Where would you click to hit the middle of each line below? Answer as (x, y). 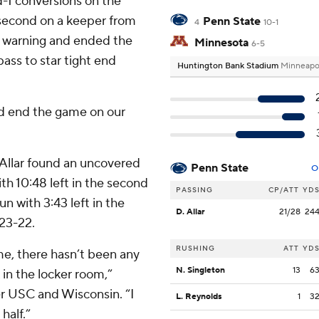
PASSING (194, 190)
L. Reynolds (199, 297)
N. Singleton (200, 271)
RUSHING (195, 249)
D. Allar (190, 212)
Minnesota (221, 43)
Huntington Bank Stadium (229, 66)
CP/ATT (284, 190)
